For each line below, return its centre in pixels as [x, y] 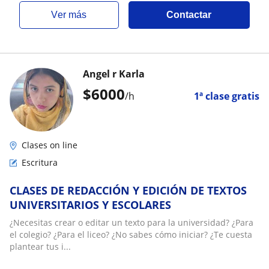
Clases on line [50, 145]
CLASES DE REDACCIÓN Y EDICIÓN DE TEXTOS [128, 190]
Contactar [189, 15]
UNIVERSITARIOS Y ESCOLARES [90, 205]
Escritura [40, 162]
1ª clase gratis [227, 96]
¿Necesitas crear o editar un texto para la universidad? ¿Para [131, 222]
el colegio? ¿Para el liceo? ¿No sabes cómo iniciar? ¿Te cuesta [131, 234]
